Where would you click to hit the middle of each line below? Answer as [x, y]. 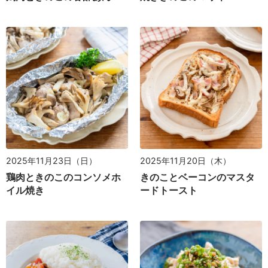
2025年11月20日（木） [185, 161]
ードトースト [169, 190]
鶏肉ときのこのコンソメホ [63, 177]
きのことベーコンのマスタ [197, 177]
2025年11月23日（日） [51, 161]
